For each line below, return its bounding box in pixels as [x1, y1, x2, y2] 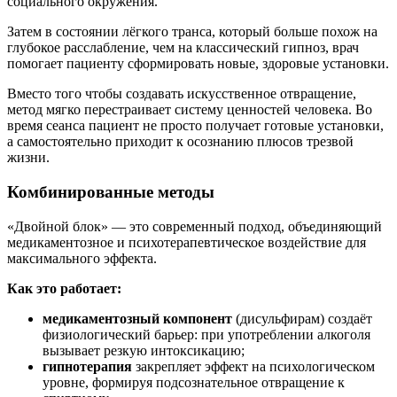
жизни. [7, 150, 50, 166]
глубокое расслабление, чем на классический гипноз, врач [7, 40, 359, 56]
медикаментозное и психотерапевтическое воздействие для [7, 234, 366, 250]
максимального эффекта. [7, 250, 157, 266]
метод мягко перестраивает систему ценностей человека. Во [7, 102, 372, 118]
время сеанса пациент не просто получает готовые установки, [7, 118, 384, 134]
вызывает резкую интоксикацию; [43, 342, 245, 358]
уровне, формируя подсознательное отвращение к [43, 374, 345, 390]
